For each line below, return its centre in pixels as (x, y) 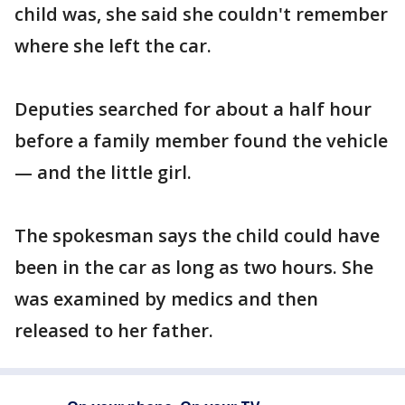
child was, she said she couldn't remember (201, 14)
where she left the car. (113, 46)
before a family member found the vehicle (201, 141)
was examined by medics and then (166, 299)
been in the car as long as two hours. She (194, 267)
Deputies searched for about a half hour (193, 109)
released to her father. (114, 330)
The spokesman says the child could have (197, 235)
